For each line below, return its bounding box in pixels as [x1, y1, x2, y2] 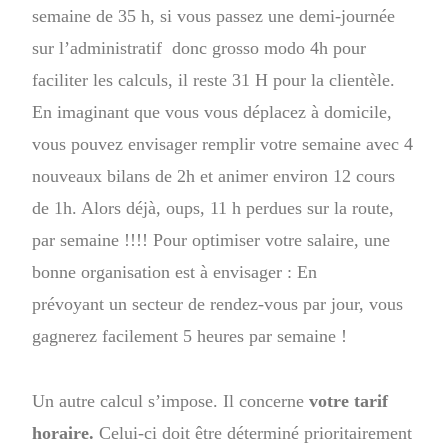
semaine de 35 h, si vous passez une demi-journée [32, 5, 396, 26]
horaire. [32, 422, 95, 443]
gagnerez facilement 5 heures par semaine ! [32, 325, 353, 346]
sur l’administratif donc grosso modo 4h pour [32, 37, 367, 58]
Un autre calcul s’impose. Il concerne [32, 390, 310, 411]
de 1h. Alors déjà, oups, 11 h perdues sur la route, [32, 197, 395, 218]
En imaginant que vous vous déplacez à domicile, [32, 101, 393, 122]
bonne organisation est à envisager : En [32, 261, 318, 282]
